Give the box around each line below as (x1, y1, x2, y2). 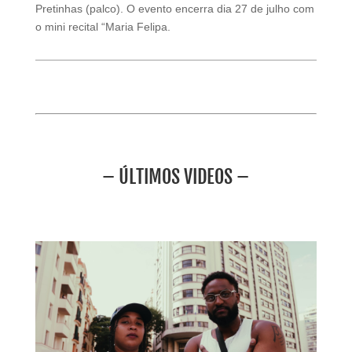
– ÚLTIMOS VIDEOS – (102, 164, 250, 189)
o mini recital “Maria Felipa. (35, 20, 170, 33)
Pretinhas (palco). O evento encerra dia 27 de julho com (35, 2, 314, 15)
